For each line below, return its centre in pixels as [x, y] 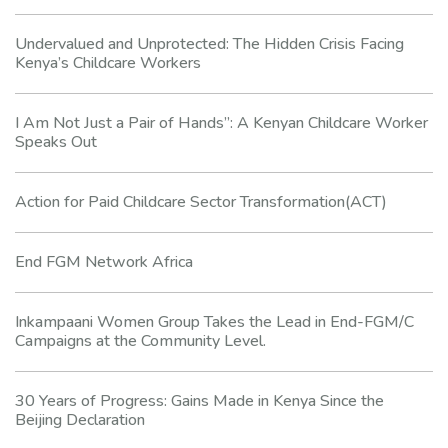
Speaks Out [56, 141]
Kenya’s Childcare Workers [108, 62]
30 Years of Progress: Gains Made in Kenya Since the [199, 400]
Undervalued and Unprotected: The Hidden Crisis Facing [209, 43]
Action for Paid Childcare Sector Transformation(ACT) [201, 201]
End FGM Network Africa [104, 261]
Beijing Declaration [80, 419]
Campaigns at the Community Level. [140, 340]
